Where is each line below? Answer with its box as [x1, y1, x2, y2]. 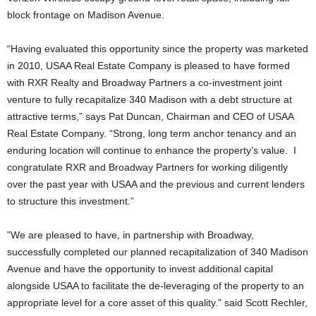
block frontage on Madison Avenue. [7, 9, 164, 20]
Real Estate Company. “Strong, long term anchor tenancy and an [7, 128, 296, 139]
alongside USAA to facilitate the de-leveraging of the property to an [7, 280, 304, 291]
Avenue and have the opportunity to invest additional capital [7, 263, 273, 274]
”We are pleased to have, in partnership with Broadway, [7, 229, 254, 241]
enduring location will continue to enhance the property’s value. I [7, 145, 296, 156]
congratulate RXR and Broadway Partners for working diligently [7, 162, 288, 173]
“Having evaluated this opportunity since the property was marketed [7, 43, 308, 54]
